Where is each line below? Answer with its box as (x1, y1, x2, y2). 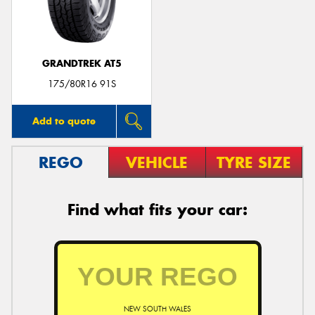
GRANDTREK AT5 (41, 58, 122, 70)
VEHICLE (126, 152, 188, 172)
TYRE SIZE (216, 152, 291, 172)
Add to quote (32, 114, 96, 127)
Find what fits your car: (67, 199, 247, 219)
